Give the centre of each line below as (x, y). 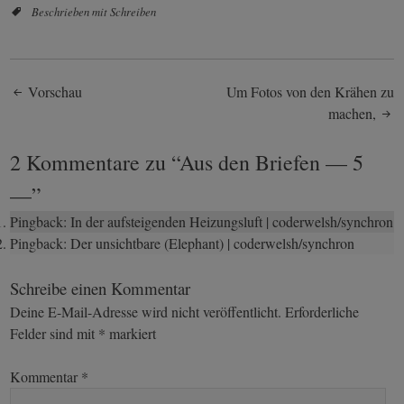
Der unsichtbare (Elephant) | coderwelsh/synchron (213, 243)
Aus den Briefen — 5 (272, 162)
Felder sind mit (55, 333)
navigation (69, 144)
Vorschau (54, 91)
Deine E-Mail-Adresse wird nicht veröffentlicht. (146, 311)
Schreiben (133, 11)
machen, (353, 113)
